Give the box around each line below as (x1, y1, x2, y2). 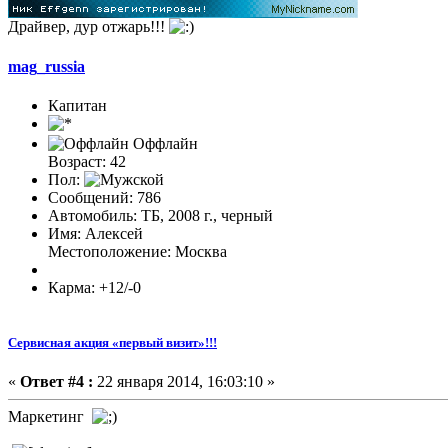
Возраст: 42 (48, 152, 126, 170)
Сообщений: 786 (48, 188, 161, 206)
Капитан (48, 96, 107, 114)
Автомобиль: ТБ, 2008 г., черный (48, 206, 273, 224)
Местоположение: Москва (48, 242, 227, 260)
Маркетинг (8, 408, 92, 426)
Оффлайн (129, 134, 198, 152)
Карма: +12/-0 (48, 278, 141, 296)
